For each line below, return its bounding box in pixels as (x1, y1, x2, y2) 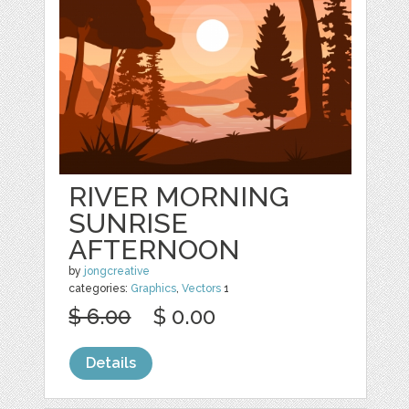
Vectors (182, 281, 222, 295)
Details (86, 353, 137, 372)
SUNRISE (68, 206, 189, 239)
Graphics (131, 281, 177, 295)
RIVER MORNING (68, 180, 290, 213)
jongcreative (84, 264, 151, 278)
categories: (68, 281, 131, 295)
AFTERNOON (68, 233, 241, 266)
